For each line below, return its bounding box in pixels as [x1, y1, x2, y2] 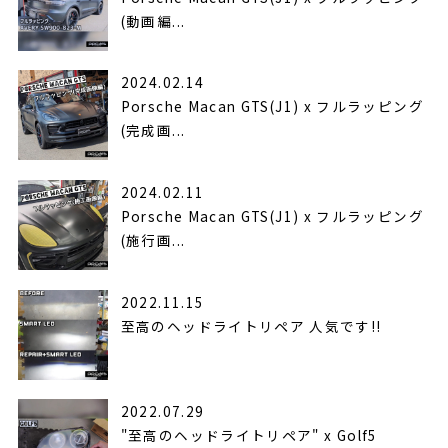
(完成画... [120, 120, 186, 141]
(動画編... [120, 10, 186, 31]
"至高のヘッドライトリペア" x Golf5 [120, 425, 378, 446]
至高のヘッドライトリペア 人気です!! [120, 315, 382, 336]
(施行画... [120, 229, 186, 250]
